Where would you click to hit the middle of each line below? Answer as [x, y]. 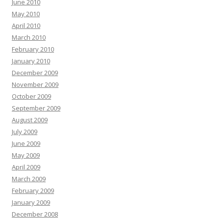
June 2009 [26, 143]
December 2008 [35, 214]
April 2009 [26, 167]
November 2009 [35, 84]
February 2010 [33, 49]
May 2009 [26, 155]
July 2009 [25, 132]
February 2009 [33, 191]
